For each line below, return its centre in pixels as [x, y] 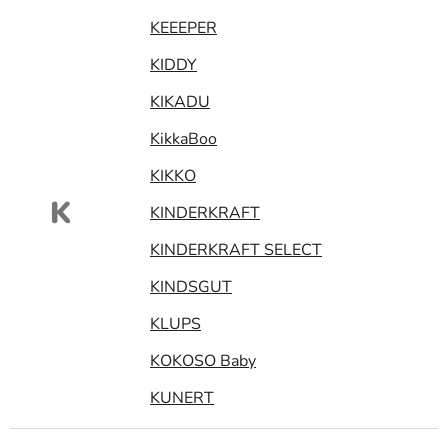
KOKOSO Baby [203, 360]
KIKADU [180, 101]
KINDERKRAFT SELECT [236, 249]
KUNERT [182, 397]
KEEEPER [183, 27]
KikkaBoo [183, 138]
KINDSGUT [191, 286]
